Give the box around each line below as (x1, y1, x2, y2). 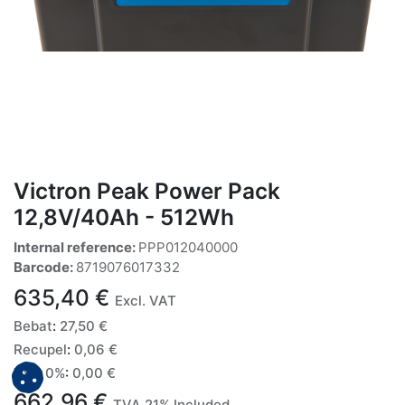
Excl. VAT (115, 291, 176, 309)
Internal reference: (14, 238, 138, 256)
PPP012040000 (138, 238, 238, 256)
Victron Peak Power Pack (14, 176, 280, 204)
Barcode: (14, 258, 76, 276)
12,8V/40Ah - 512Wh (14, 202, 234, 231)
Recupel (14, 340, 67, 358)
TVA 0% (14, 363, 65, 381)
